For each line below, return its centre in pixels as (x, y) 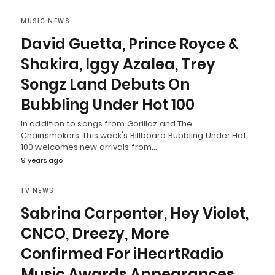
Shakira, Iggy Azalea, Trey (118, 64)
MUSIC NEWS (45, 21)
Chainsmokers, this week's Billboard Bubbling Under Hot (134, 135)
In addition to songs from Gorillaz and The (107, 123)
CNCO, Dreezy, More (95, 233)
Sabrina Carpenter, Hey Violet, (135, 213)
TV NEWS (37, 190)
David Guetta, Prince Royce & (130, 44)
